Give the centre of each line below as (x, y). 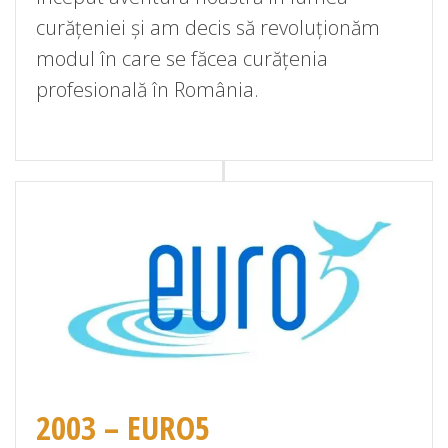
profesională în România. (147, 89)
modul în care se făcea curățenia (182, 58)
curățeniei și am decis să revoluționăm (208, 27)
